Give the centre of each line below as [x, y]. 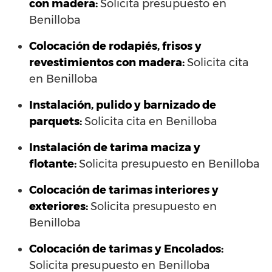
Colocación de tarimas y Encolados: [126, 249]
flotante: [53, 164]
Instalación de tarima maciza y [115, 148]
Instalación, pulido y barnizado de [123, 105]
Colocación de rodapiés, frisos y [115, 46]
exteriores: [59, 207]
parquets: [56, 122]
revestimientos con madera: [107, 63]
